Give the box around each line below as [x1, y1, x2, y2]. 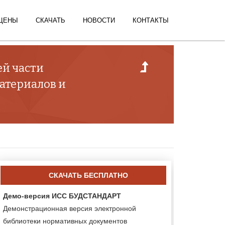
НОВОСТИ [83, 17, 115, 24]
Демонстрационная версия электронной [3, 204, 136, 212]
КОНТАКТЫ [133, 17, 169, 24]
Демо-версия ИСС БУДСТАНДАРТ [3, 191, 121, 200]
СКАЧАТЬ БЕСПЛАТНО [49, 171, 128, 179]
